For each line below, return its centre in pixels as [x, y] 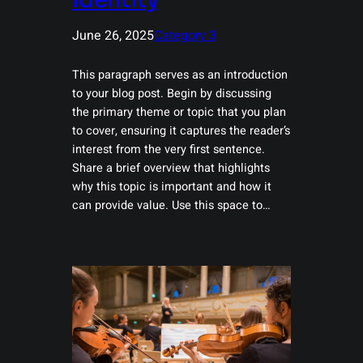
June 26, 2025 [113, 36]
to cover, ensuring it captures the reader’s [181, 131]
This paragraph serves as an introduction [179, 75]
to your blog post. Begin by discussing [171, 94]
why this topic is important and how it [171, 187]
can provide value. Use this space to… [171, 205]
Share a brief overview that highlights [171, 168]
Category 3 [185, 36]
